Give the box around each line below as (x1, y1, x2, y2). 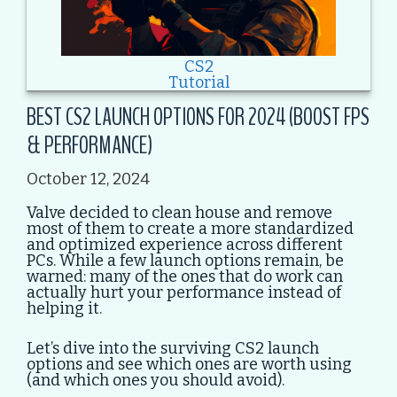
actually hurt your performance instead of (27, 282, 341, 302)
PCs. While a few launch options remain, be (27, 250, 344, 270)
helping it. (27, 298, 102, 318)
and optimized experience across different (27, 234, 343, 254)
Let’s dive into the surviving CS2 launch (27, 338, 319, 358)
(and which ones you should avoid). (27, 370, 284, 390)
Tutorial (167, 72, 230, 92)
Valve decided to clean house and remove (27, 202, 332, 222)
